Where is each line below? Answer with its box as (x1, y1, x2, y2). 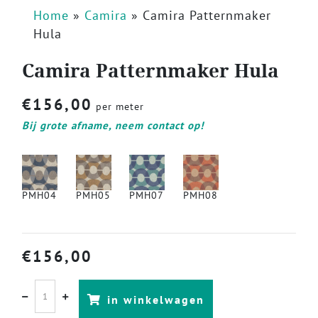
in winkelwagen (106, 292, 204, 307)
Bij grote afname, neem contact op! (22, 119, 204, 133)
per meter (92, 100, 144, 114)
